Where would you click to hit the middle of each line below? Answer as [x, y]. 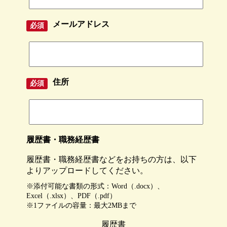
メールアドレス [81, 24]
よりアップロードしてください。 [87, 170]
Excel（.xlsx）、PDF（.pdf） [71, 196]
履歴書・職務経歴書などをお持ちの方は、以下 [111, 159]
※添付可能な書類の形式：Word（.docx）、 [95, 186]
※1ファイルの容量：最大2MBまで [81, 205]
